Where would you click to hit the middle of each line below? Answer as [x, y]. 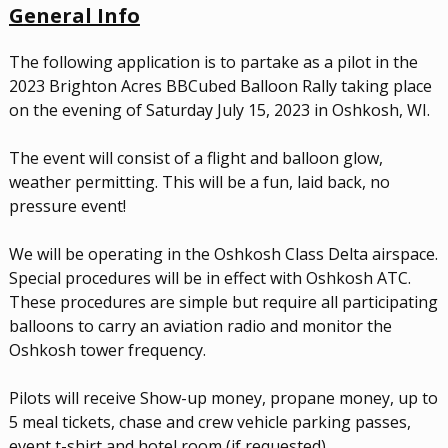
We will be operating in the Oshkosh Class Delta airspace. [223, 254]
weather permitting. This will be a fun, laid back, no [199, 182]
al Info [105, 16]
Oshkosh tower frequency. [107, 350]
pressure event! [67, 206]
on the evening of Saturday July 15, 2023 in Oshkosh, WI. [219, 110]
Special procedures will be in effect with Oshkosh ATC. [209, 278]
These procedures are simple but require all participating [223, 302]
